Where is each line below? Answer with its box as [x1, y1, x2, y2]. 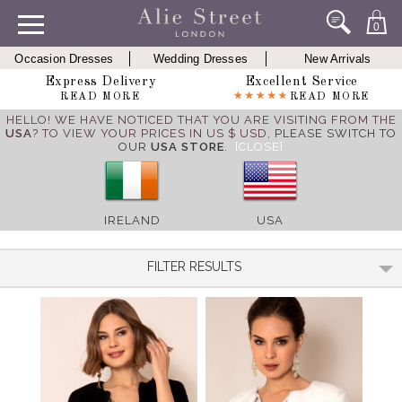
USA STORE [151, 140, 224, 153]
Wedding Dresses [153, 52, 248, 66]
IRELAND [103, 214, 161, 227]
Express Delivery [44, 75, 157, 89]
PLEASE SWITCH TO [275, 127, 397, 140]
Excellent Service [244, 75, 359, 89]
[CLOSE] [235, 140, 284, 153]
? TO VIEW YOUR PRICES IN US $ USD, [32, 127, 275, 140]
